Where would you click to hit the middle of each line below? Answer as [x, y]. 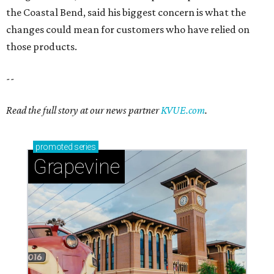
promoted [54, 147]
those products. [42, 47]
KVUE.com [183, 110]
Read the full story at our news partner [83, 110]
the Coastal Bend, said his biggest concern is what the [126, 13]
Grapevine [76, 167]
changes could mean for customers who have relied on [128, 30]
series [84, 147]
